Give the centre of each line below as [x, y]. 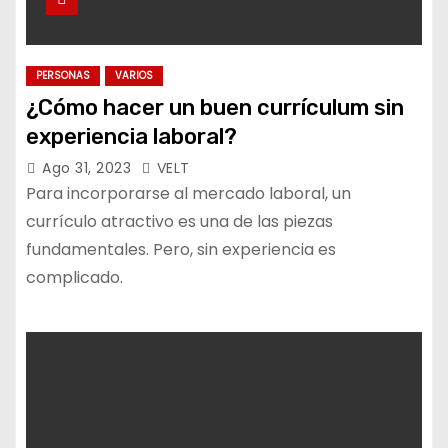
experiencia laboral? [131, 136]
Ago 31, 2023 [89, 168]
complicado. [74, 277]
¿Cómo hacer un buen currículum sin [215, 107]
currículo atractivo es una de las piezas [179, 221]
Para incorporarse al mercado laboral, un [188, 193]
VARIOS [134, 75]
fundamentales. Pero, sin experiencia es [181, 249]
